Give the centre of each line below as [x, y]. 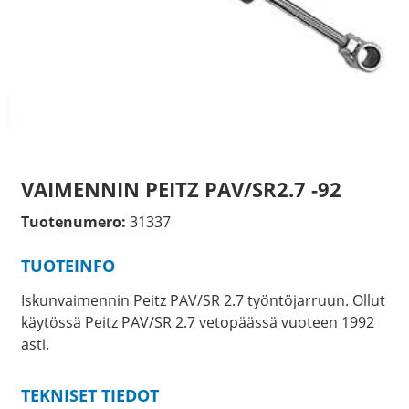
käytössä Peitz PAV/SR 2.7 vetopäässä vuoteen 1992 [197, 323]
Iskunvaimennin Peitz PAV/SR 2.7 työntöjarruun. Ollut [203, 301]
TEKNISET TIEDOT [89, 396]
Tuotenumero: [73, 222]
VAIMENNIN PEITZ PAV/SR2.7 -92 [181, 189]
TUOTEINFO [68, 266]
